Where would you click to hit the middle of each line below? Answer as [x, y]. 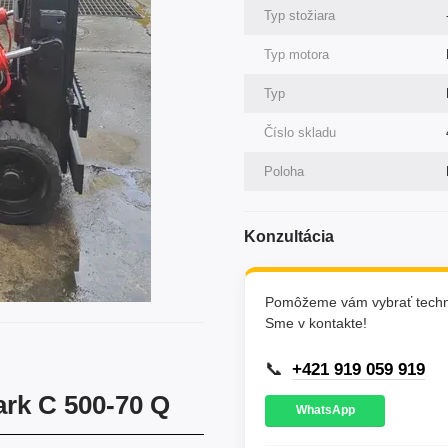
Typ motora [296, 54]
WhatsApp [325, 410]
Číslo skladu [300, 132]
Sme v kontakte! [316, 323]
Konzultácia [289, 236]
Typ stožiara [299, 15]
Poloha [284, 171]
